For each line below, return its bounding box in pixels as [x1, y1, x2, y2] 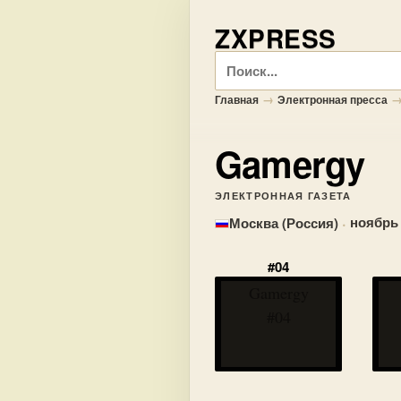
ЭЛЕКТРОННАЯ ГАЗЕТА [215, 189, 352, 202]
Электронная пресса [277, 91, 388, 107]
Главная [215, 91, 259, 107]
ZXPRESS [215, 20, 337, 56]
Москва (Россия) [229, 213, 338, 233]
